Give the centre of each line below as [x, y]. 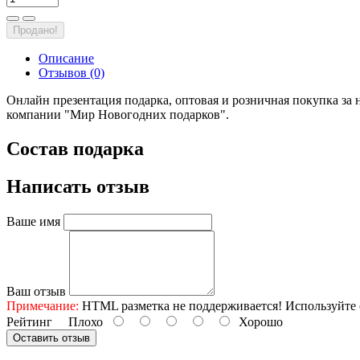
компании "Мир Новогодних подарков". [118, 115]
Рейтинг [29, 322]
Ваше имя [33, 222]
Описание [66, 59]
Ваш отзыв [36, 292]
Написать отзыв [78, 187]
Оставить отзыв [51, 338]
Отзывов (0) [72, 73]
